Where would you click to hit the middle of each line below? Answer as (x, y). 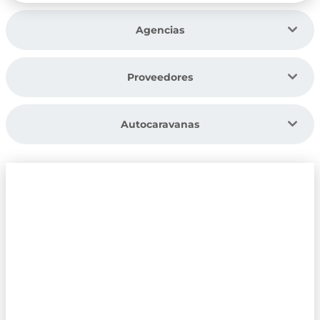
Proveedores (160, 77)
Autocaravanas (160, 125)
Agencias (160, 30)
